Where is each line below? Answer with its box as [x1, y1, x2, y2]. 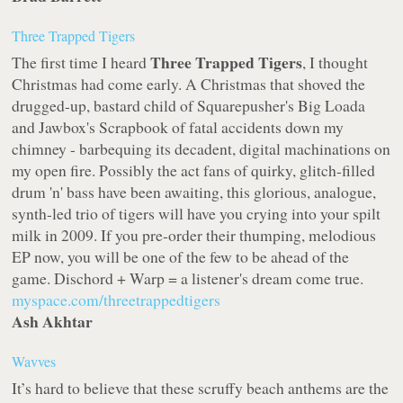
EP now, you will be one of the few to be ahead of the [12, 246, 350, 268]
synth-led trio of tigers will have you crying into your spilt [12, 202, 381, 225]
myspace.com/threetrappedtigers [12, 289, 221, 311]
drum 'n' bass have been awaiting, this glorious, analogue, [12, 181, 377, 203]
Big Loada [298, 94, 366, 117]
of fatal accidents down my [168, 116, 345, 139]
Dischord [54, 267, 114, 290]
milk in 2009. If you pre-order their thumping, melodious [12, 224, 377, 246]
